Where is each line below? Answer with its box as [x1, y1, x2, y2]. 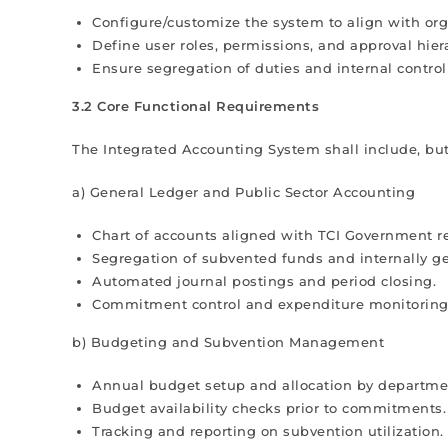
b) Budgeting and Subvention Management [72, 334, 384, 350]
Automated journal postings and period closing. [92, 273, 436, 289]
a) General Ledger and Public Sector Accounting [72, 184, 415, 200]
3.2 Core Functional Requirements [72, 98, 319, 114]
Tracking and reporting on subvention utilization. [92, 423, 444, 439]
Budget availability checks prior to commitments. [92, 400, 446, 416]
